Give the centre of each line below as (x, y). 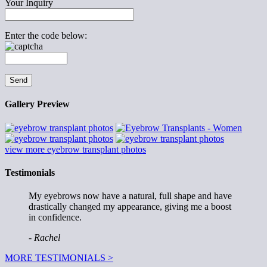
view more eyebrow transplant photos (75, 149)
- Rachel (44, 238)
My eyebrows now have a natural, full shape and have (130, 196)
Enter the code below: (46, 36)
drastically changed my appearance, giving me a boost (130, 207)
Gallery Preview (37, 104)
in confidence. (55, 218)
